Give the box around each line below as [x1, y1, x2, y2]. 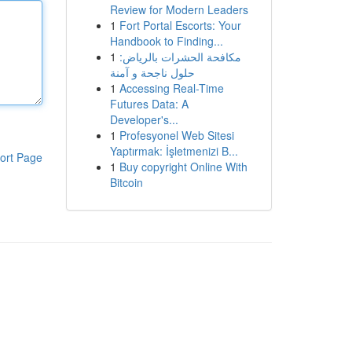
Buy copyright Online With [119, 159, 247, 174]
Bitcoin [109, 174, 143, 190]
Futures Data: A [109, 96, 189, 112]
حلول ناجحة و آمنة [109, 64, 195, 80]
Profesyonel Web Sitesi [119, 127, 234, 143]
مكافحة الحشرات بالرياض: [119, 49, 241, 64]
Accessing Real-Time [119, 80, 224, 96]
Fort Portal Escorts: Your [119, 17, 241, 33]
